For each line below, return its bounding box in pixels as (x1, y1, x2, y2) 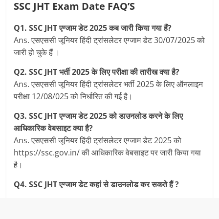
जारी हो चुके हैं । (14, 47, 61, 58)
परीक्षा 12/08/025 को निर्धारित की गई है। (14, 91, 133, 102)
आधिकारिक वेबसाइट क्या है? (14, 123, 93, 133)
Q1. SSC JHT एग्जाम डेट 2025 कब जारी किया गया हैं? (14, 22, 172, 33)
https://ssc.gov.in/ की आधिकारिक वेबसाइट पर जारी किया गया (14, 147, 201, 158)
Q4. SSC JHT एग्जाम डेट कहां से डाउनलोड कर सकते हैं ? (14, 179, 179, 190)
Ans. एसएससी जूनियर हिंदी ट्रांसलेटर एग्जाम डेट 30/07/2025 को (14, 35, 205, 45)
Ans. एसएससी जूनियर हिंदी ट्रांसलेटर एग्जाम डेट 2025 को (14, 135, 182, 146)
